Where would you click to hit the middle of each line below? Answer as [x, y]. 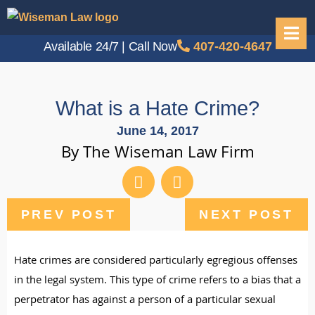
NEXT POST [246, 214]
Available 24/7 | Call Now [110, 46]
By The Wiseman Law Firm [157, 154]
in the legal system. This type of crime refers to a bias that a [157, 281]
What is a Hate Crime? [157, 108]
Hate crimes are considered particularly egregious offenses [156, 262]
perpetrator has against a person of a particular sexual [145, 301]
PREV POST [69, 214]
